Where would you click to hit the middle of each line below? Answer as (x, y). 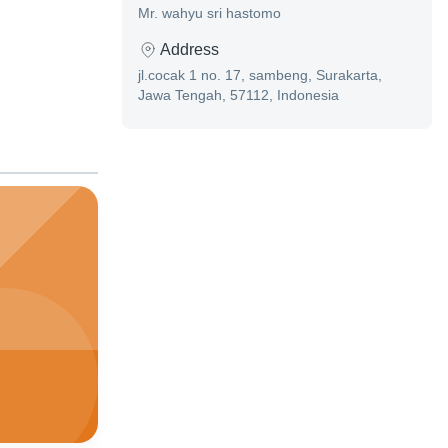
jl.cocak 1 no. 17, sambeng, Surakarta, (260, 75)
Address (189, 50)
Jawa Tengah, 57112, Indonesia (238, 95)
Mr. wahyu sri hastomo (209, 13)
